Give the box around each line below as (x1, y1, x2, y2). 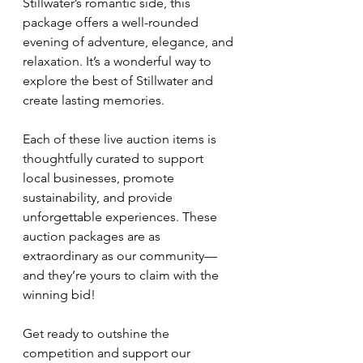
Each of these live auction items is (23, 131, 220, 147)
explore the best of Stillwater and (23, 73, 216, 88)
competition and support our (23, 345, 194, 361)
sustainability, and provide (23, 190, 176, 205)
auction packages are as (23, 228, 164, 244)
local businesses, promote (23, 170, 177, 186)
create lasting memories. (23, 92, 164, 108)
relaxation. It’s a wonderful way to (23, 53, 215, 69)
